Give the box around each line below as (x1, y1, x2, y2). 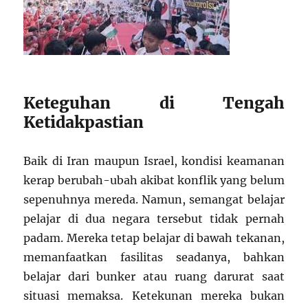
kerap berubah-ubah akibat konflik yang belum (23, 173, 285, 187)
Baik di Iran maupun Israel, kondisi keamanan (23, 153, 285, 168)
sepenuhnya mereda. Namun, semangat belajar (23, 192, 285, 206)
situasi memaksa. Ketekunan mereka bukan (23, 288, 285, 302)
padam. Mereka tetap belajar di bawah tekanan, (23, 230, 285, 245)
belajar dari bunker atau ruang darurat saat (23, 269, 285, 283)
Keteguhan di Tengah (23, 92, 285, 113)
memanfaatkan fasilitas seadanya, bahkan (23, 250, 285, 264)
